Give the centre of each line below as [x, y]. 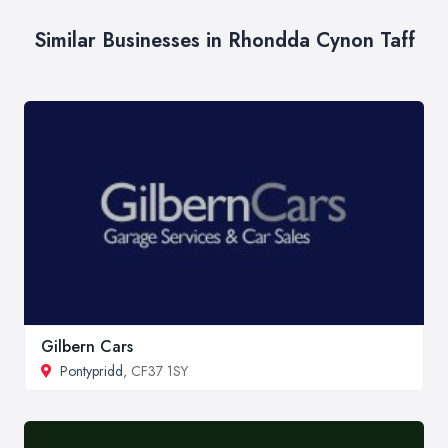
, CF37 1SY [155, 371]
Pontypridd [91, 371]
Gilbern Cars [87, 347]
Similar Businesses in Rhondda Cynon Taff [224, 41]
